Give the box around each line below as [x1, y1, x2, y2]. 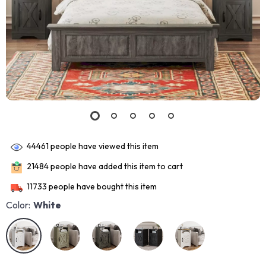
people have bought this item [47, 181, 157, 192]
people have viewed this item [49, 141, 159, 152]
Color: [6, 199, 30, 211]
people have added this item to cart [49, 161, 183, 172]
